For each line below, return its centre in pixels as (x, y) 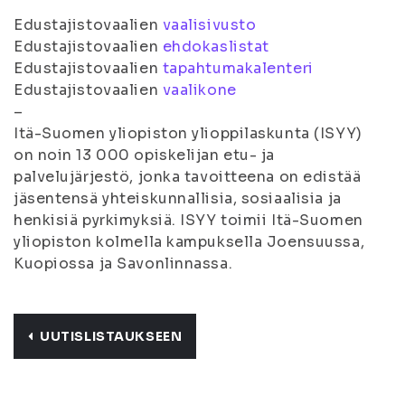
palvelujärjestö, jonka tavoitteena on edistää (188, 177)
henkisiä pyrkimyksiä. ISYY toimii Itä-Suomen (188, 220)
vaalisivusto (209, 25)
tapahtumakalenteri (238, 68)
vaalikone (199, 90)
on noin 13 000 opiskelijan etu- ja (145, 155)
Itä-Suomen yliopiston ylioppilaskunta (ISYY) (188, 133)
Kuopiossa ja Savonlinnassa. (123, 264)
